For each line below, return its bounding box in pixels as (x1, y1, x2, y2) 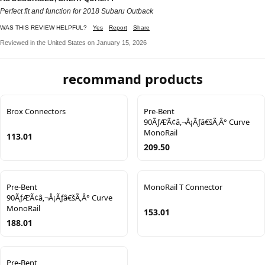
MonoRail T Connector (144, 181, 222, 192)
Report (109, 24, 127, 31)
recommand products (62, 69, 203, 88)
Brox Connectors (7, 105, 66, 117)
